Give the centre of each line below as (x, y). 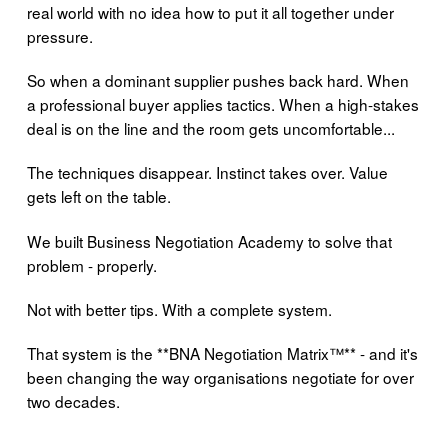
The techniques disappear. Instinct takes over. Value (207, 172)
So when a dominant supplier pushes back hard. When (217, 80)
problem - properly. (91, 264)
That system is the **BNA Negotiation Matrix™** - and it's (222, 352)
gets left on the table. (98, 196)
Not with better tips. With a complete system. (179, 308)
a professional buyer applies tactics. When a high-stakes (222, 104)
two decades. (73, 400)
